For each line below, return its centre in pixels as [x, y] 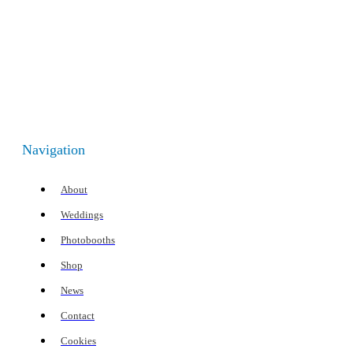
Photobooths [88, 240]
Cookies [78, 341]
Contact [78, 316]
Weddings [82, 215]
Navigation [54, 150]
